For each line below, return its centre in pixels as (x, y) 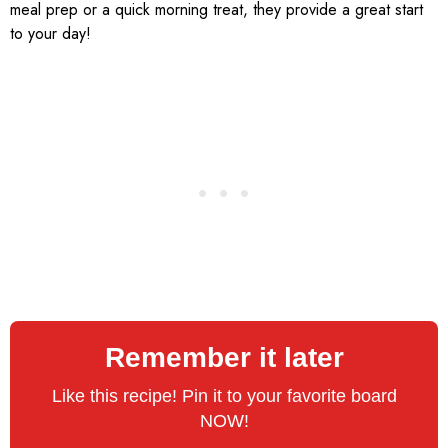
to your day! (50, 34)
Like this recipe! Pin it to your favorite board (224, 395)
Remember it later (224, 357)
